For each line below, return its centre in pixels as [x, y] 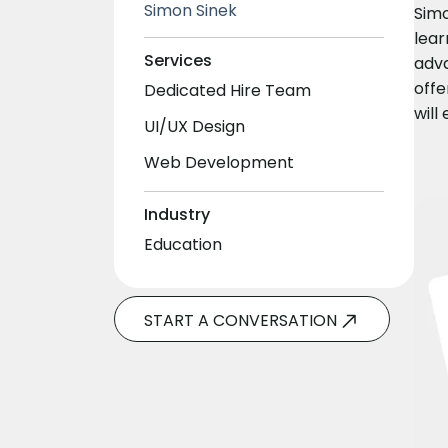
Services [178, 60]
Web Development [219, 162]
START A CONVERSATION [240, 320]
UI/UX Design [194, 126]
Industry [177, 214]
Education [183, 244]
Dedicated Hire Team [227, 90]
